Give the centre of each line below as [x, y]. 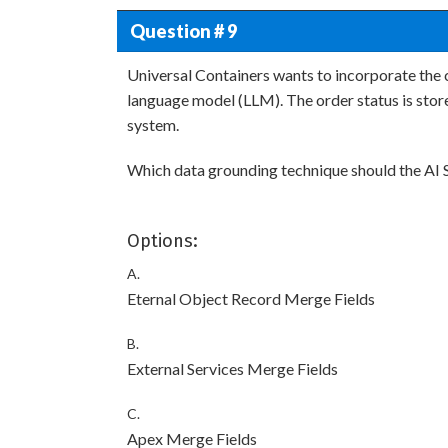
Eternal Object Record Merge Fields [251, 298]
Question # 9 [183, 30]
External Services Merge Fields [232, 368]
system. [153, 124]
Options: [162, 241]
